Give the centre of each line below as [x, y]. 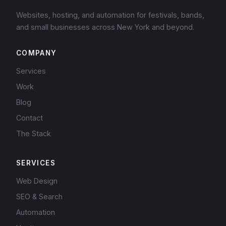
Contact [30, 118]
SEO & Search [39, 196]
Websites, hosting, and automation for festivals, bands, [110, 15]
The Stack [34, 133]
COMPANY [37, 53]
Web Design [37, 181]
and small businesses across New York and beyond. [105, 27]
